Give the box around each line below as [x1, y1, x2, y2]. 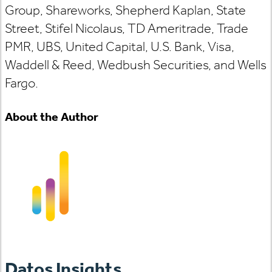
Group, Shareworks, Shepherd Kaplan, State [5, 2, 246, 18]
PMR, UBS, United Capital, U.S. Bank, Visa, [5, 38, 234, 55]
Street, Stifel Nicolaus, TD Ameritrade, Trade [5, 20, 248, 36]
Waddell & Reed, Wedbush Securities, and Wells [5, 56, 267, 73]
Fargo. [5, 75, 38, 91]
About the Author [5, 109, 98, 124]
